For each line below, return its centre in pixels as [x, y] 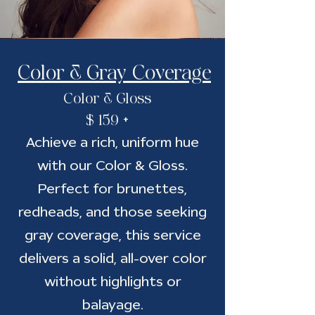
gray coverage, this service [112, 235]
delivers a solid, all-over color [112, 258]
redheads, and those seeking [112, 212]
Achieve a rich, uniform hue [112, 142]
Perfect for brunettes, [112, 188]
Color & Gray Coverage [114, 72]
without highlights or [112, 281]
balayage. [112, 304]
